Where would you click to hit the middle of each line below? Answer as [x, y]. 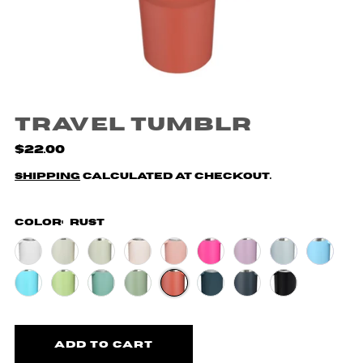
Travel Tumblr [134, 124]
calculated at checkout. [176, 176]
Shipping [48, 176]
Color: [41, 222]
